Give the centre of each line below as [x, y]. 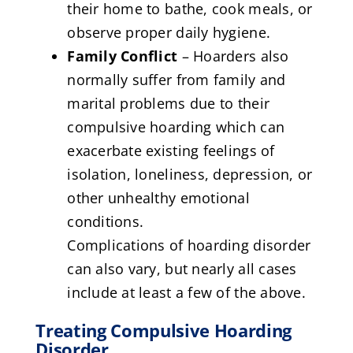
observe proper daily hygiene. [169, 32]
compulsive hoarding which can [176, 126]
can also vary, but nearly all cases [182, 268]
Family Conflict [123, 56]
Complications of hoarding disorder [189, 245]
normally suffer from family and [176, 79]
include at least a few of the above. [186, 292]
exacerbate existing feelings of [171, 150]
